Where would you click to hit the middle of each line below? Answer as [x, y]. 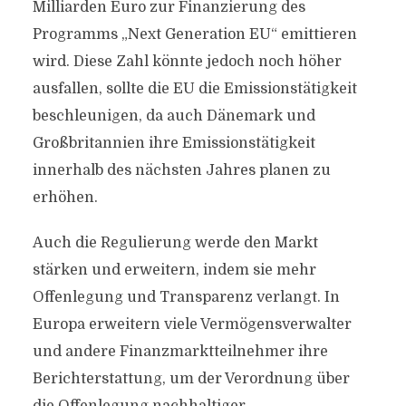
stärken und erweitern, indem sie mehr [174, 270]
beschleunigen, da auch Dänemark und [174, 116]
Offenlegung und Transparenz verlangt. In [186, 297]
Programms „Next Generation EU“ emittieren [194, 34]
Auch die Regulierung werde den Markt [175, 243]
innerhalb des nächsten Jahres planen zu [181, 170]
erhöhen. [65, 198]
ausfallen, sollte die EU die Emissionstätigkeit [194, 89]
